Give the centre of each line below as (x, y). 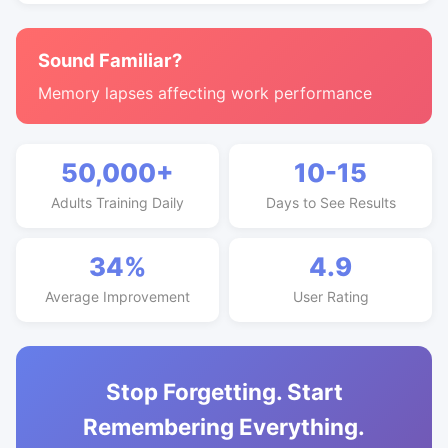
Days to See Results (330, 202)
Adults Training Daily (117, 202)
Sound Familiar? (110, 60)
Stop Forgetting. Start (224, 391)
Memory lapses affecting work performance (205, 93)
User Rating (330, 296)
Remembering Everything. (224, 426)
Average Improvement (117, 296)
